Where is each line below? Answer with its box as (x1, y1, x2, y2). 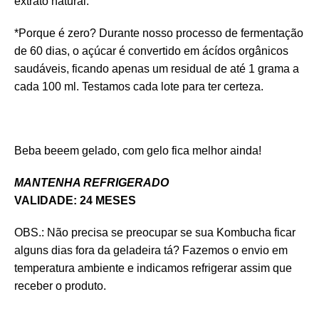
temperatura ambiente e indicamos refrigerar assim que (14, 261, 292, 274)
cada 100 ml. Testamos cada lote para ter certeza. (14, 80, 263, 93)
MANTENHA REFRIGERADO (14, 176, 169, 189)
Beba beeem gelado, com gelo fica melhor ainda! (14, 144, 261, 157)
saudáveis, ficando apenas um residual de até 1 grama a (14, 62, 299, 75)
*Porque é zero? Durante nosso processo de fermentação (14, 26, 303, 39)
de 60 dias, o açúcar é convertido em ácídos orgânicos (14, 44, 288, 57)
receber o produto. (14, 279, 106, 292)
